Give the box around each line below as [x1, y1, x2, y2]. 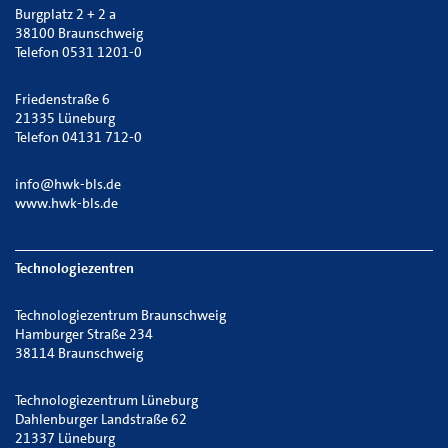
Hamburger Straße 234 [15, 325, 153, 343]
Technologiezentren [15, 259, 134, 277]
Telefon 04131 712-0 [15, 128, 142, 146]
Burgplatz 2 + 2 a [15, 5, 116, 23]
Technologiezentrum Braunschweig [15, 306, 226, 324]
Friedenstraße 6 [15, 90, 110, 108]
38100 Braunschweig [15, 24, 143, 42]
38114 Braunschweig [15, 344, 143, 362]
